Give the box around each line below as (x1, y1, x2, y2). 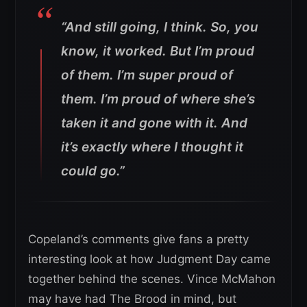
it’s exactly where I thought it (61, 138, 243, 155)
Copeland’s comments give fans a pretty (28, 232, 249, 246)
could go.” (61, 162, 125, 179)
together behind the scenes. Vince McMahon (28, 271, 275, 286)
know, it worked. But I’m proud (61, 42, 254, 59)
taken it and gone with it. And (61, 114, 247, 131)
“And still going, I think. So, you (61, 19, 258, 35)
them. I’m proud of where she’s (61, 90, 255, 107)
